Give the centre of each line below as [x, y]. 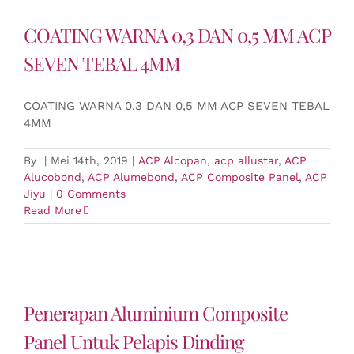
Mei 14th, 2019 [89, 160]
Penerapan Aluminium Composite [156, 313]
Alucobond [53, 177]
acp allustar [246, 160]
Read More [53, 210]
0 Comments [91, 194]
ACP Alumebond [131, 177]
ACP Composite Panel [240, 177]
